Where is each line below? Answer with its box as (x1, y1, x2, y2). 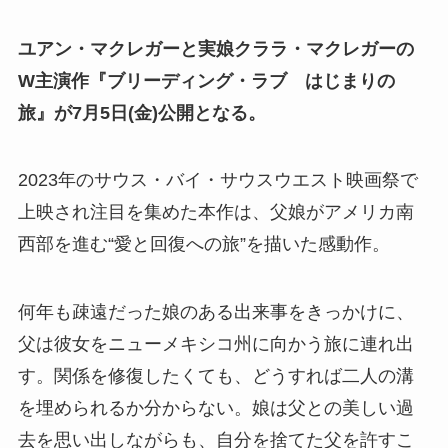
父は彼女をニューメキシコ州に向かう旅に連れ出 (17, 334, 414, 355)
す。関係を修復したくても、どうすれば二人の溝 (17, 366, 414, 387)
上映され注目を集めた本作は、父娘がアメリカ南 (17, 202, 414, 223)
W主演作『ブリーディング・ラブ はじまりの (17, 70, 395, 91)
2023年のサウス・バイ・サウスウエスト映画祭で (17, 170, 418, 191)
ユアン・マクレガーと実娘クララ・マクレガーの (17, 38, 414, 59)
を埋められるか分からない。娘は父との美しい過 (17, 398, 414, 419)
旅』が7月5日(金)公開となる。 (17, 102, 266, 123)
